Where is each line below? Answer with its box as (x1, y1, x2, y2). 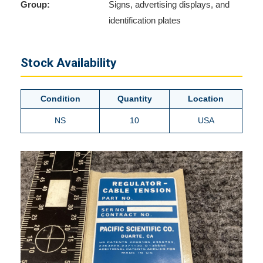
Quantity (117, 94, 152, 103)
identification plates (109, 15, 181, 25)
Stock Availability (21, 56, 117, 70)
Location (188, 94, 224, 103)
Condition (40, 94, 80, 103)
